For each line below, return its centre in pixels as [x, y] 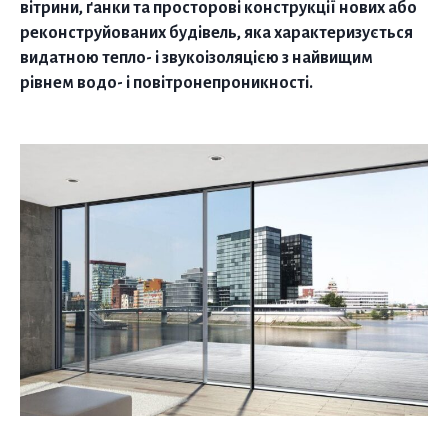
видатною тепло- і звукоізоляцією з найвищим [196, 58]
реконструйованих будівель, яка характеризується [216, 33]
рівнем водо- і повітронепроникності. [166, 83]
